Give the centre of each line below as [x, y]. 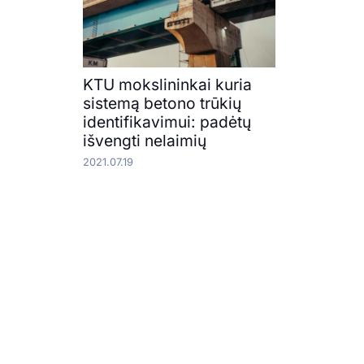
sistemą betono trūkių [162, 103]
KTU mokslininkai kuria [167, 84]
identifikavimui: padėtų [167, 121]
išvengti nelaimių [145, 140]
